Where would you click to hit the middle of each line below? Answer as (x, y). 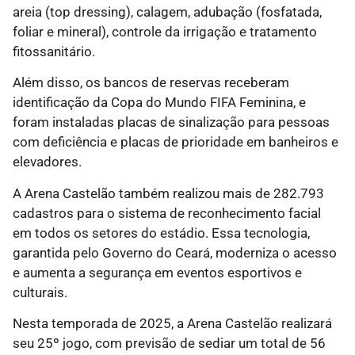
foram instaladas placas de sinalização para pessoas (171, 122)
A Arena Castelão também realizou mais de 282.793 (168, 193)
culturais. (40, 292)
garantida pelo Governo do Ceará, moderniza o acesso (175, 252)
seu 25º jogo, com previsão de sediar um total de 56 (169, 344)
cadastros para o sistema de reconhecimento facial (167, 213)
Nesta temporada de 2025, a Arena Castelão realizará (172, 324)
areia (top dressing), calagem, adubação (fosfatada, (167, 11)
